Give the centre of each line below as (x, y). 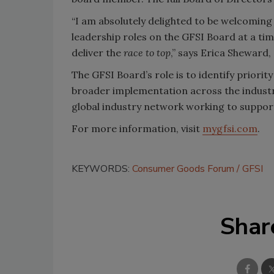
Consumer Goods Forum (183, 168)
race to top (147, 52)
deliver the (98, 52)
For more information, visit (137, 128)
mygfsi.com (230, 128)
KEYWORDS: (102, 168)
